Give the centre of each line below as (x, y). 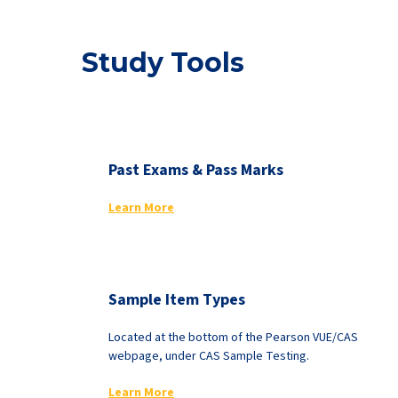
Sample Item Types (177, 300)
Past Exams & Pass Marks (196, 170)
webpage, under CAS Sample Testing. (209, 356)
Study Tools (163, 63)
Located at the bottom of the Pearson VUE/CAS (233, 338)
